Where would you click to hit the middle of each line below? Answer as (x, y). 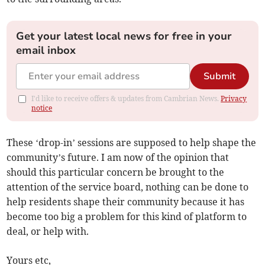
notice (42, 108)
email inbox (46, 51)
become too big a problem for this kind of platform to (127, 217)
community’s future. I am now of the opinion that (118, 158)
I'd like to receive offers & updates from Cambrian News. (126, 99)
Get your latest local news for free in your (124, 36)
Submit (219, 77)
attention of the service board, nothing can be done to (128, 187)
